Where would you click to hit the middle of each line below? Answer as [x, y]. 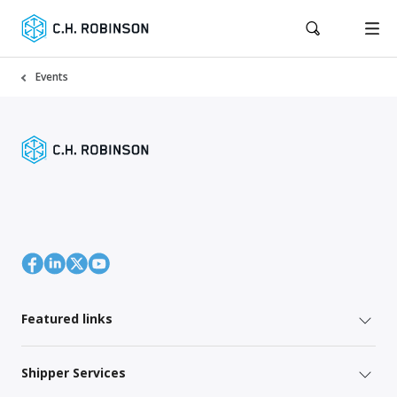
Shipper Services [74, 372]
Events [52, 77]
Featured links [67, 318]
